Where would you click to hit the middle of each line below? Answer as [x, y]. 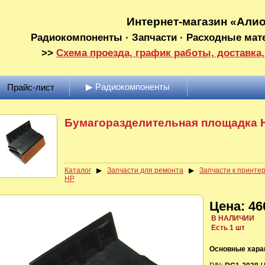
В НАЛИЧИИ [232, 218]
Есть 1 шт [227, 228]
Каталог [78, 170]
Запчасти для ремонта [145, 170]
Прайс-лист [31, 87]
